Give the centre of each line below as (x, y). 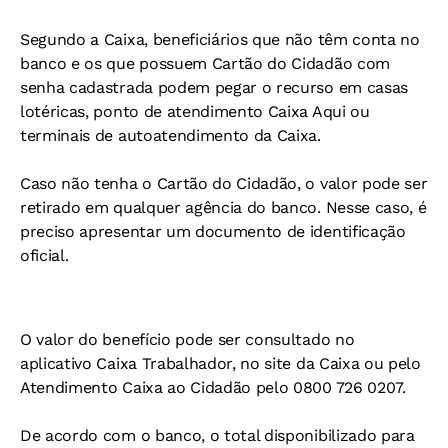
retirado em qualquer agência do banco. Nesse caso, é (223, 207)
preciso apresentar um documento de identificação (213, 231)
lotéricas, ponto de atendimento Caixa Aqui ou (195, 111)
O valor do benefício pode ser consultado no (187, 339)
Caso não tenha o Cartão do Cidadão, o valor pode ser (224, 183)
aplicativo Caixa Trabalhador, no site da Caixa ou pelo (220, 363)
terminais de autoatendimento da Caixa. (170, 135)
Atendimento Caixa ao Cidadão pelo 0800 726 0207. (213, 387)
